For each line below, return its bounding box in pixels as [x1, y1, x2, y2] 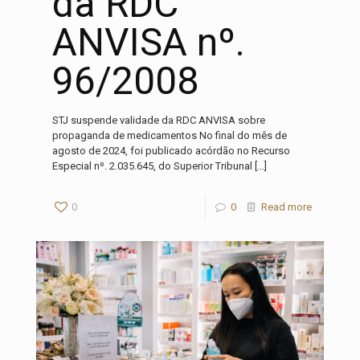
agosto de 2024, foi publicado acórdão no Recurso [52, 144, 290, 157]
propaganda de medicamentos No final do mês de [52, 129, 287, 141]
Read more [261, 200, 312, 213]
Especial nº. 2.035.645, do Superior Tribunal [52, 159, 252, 172]
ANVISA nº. [52, 18, 245, 65]
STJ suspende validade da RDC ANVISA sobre [52, 113, 265, 126]
